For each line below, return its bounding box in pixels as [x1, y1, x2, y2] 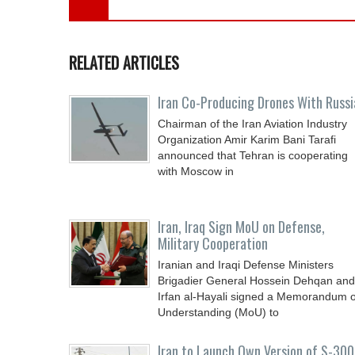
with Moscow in [158, 165, 234, 177]
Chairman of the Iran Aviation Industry [158, 117, 347, 130]
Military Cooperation [158, 233, 268, 254]
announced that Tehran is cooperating [158, 149, 348, 162]
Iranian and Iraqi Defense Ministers [158, 258, 334, 271]
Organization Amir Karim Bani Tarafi [158, 133, 336, 146]
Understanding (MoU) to [158, 306, 279, 319]
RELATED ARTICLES [69, 51, 179, 74]
